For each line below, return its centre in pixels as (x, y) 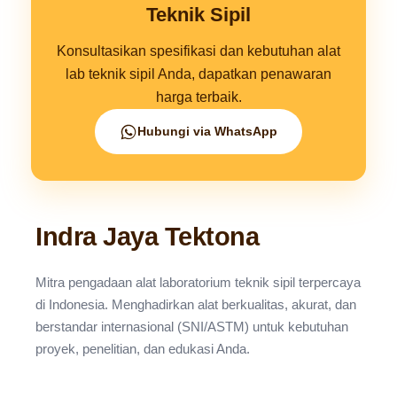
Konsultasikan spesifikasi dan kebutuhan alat (198, 51)
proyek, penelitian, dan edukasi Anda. (143, 349)
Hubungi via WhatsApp (207, 131)
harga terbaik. (198, 97)
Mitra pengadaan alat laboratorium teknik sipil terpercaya (198, 282)
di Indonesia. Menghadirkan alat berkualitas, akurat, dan (196, 304)
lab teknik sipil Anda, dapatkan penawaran (198, 74)
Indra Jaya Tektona (147, 237)
